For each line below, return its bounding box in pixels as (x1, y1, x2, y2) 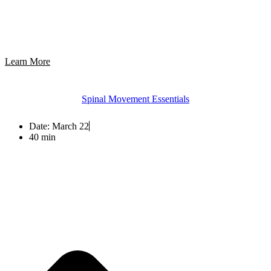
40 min (29, 131, 56, 142)
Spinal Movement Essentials (82, 94, 189, 105)
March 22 (52, 120, 89, 131)
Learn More (5, 56, 50, 67)
